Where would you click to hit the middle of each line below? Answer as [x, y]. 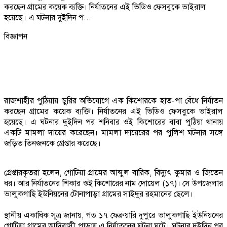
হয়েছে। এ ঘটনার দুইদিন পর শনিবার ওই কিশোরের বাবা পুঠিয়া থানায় [113, 122]
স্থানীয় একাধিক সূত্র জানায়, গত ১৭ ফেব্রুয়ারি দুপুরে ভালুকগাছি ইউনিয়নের [113, 215]
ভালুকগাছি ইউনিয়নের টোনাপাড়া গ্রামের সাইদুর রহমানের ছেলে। [100, 194]
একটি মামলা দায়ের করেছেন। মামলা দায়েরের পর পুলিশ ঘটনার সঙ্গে [113, 133]
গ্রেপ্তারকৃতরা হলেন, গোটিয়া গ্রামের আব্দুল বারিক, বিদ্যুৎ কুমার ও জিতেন [113, 173]
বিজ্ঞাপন [16, 36]
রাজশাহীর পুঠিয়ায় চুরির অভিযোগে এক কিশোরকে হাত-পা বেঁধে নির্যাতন [113, 101]
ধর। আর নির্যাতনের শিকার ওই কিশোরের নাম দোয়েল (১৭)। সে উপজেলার [113, 183]
